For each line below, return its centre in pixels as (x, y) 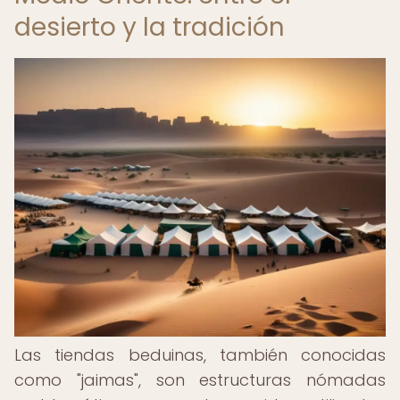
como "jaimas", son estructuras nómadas (200, 380)
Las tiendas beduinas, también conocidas (200, 355)
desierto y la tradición (150, 27)
